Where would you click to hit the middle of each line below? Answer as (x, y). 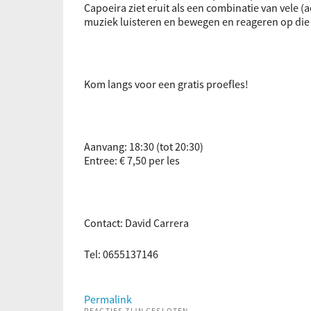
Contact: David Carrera (136, 223)
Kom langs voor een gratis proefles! (166, 84)
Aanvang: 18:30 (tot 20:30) (144, 146)
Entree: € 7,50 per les (132, 160)
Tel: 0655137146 (121, 254)
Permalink (108, 299)
